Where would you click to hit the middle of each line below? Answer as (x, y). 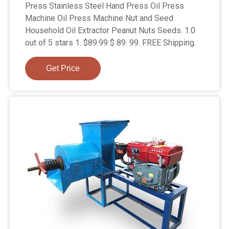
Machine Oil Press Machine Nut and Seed (99, 18)
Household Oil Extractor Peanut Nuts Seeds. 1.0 (110, 30)
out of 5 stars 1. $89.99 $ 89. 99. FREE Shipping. (111, 42)
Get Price (63, 68)
